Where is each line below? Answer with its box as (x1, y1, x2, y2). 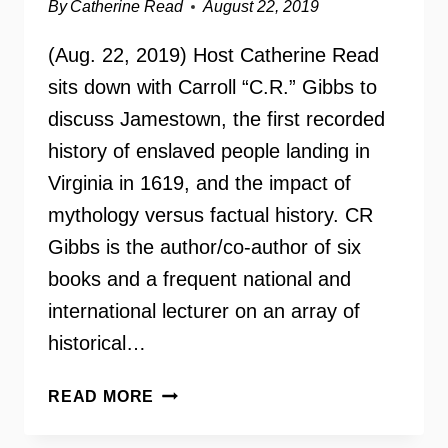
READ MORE (48, 388, 155, 405)
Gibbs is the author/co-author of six (48, 236, 361, 258)
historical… (48, 332, 146, 354)
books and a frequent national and (48, 268, 351, 290)
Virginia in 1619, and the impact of (48, 172, 351, 194)
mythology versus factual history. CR (48, 204, 373, 226)
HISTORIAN (153, 382, 250, 399)
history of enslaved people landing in (48, 140, 370, 162)
